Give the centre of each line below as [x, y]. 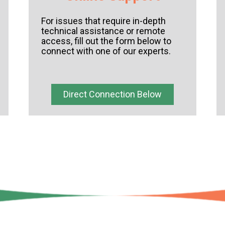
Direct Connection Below [112, 94]
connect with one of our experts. [106, 51]
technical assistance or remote [103, 31]
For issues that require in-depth [104, 21]
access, [58, 41]
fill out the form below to [123, 41]
